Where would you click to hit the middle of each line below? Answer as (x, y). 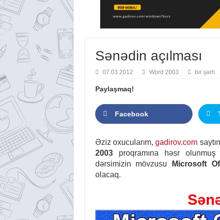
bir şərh (205, 72)
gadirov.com (177, 142)
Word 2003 (164, 72)
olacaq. (108, 174)
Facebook (131, 114)
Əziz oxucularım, (125, 142)
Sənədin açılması (149, 56)
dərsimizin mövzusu (133, 164)
